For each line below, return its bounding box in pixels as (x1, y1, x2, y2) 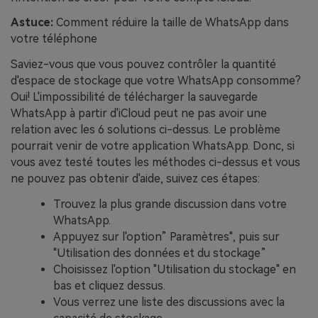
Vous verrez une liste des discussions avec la (53, 295, 285, 309)
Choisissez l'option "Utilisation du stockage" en (53, 262, 296, 276)
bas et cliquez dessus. (53, 278, 165, 292)
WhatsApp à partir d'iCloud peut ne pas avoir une (11, 106, 267, 121)
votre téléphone (11, 32, 97, 46)
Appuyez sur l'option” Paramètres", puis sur (53, 229, 280, 243)
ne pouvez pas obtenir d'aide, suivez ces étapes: (11, 172, 260, 186)
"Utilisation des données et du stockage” (53, 246, 266, 260)
